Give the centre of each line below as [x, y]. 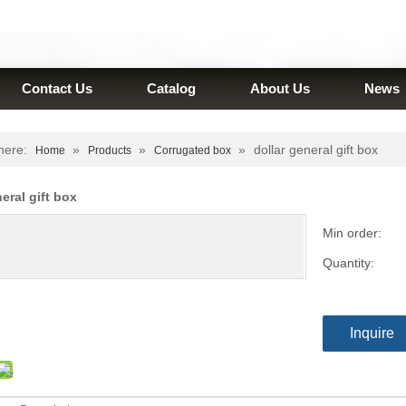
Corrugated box [193, 150]
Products [110, 150]
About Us [280, 88]
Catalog [171, 88]
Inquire [372, 333]
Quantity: [348, 263]
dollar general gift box [316, 150]
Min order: [352, 233]
